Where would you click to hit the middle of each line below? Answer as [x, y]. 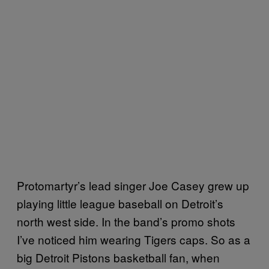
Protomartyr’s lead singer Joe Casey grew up [133, 185]
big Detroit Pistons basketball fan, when [118, 257]
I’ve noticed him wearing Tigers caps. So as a [134, 239]
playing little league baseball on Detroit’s [120, 203]
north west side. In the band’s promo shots [126, 221]
